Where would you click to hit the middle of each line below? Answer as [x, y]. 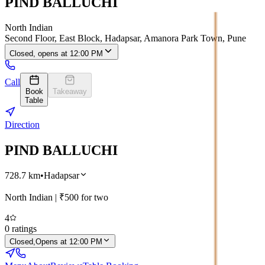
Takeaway [70, 91]
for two [93, 197]
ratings [23, 228]
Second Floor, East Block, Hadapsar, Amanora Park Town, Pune [125, 38]
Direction [22, 124]
